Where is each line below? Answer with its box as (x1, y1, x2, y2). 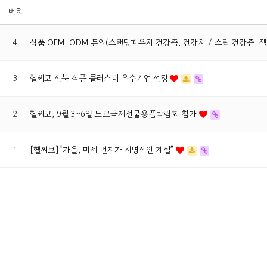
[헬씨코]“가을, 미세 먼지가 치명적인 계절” (30, 144, 176, 156)
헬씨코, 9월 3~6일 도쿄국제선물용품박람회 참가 (30, 108, 199, 120)
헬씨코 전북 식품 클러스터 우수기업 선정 (30, 72, 170, 84)
